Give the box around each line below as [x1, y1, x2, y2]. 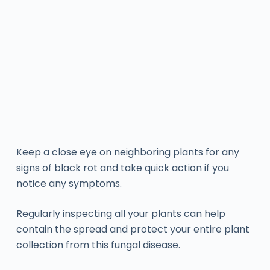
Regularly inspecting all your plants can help [16, 206, 225, 221]
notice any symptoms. [16, 176, 122, 190]
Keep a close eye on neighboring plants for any [16, 145, 239, 159]
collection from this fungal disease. [16, 237, 180, 252]
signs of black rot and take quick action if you [16, 160, 229, 175]
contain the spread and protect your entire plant [16, 222, 250, 236]
